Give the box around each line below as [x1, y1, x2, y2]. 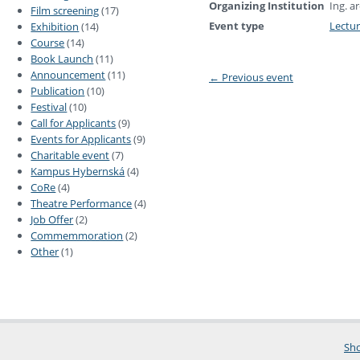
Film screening [31, 3, 100, 18]
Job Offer [31, 212, 74, 227]
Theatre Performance [31, 196, 133, 211]
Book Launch [31, 51, 94, 67]
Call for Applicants [31, 116, 117, 131]
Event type [209, 18, 264, 33]
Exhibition [31, 19, 80, 35]
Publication [31, 84, 85, 99]
